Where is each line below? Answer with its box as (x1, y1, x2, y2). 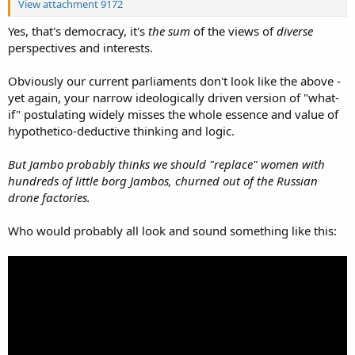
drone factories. (8, 189, 90, 205)
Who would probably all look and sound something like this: (8, 222, 337, 239)
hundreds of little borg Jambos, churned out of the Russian (8, 172, 318, 189)
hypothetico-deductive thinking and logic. (8, 122, 235, 139)
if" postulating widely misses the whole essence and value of (8, 105, 338, 122)
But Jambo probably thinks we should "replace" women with (8, 155, 325, 172)
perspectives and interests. (8, 39, 153, 55)
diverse (277, 22, 313, 39)
